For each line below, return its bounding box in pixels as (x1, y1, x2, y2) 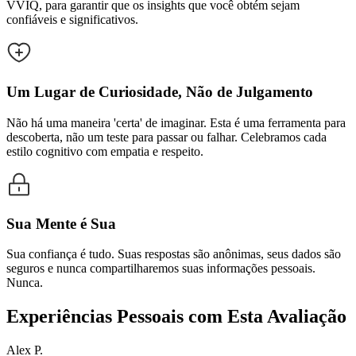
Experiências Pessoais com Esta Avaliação (6, 306, 346, 327)
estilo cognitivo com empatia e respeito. (6, 144, 203, 158)
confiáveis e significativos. (6, 13, 138, 27)
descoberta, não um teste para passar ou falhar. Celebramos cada (6, 130, 327, 144)
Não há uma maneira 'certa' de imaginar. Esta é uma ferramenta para (6, 115, 346, 130)
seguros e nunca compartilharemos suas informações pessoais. (6, 261, 315, 276)
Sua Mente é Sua (6, 215, 116, 232)
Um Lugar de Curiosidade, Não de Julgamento (6, 83, 313, 101)
